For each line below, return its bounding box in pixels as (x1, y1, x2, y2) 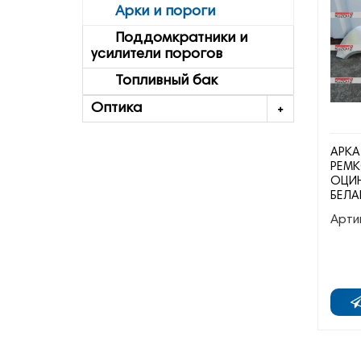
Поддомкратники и (91, 31, 247, 46)
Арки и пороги (91, 5, 215, 19)
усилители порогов (91, 48, 222, 62)
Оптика (91, 102, 142, 116)
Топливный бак (91, 74, 218, 89)
